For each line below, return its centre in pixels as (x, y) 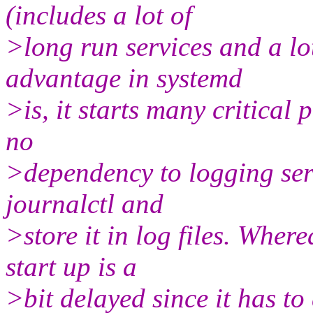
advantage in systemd (124, 78)
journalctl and (85, 203)
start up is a (71, 266)
